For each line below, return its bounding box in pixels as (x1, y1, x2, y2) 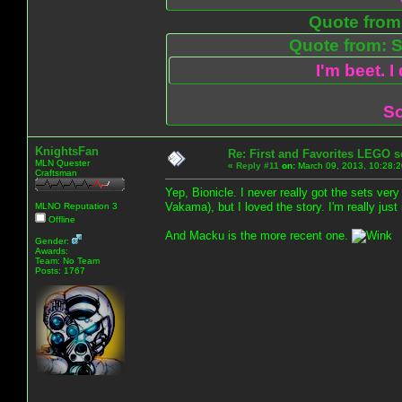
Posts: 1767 (35, 265, 85, 275)
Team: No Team (35, 255, 100, 266)
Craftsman (35, 167, 77, 178)
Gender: (35, 235, 72, 246)
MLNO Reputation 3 (35, 200, 118, 211)
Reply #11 (236, 160, 279, 170)
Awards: (35, 245, 71, 256)
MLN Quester (35, 157, 90, 168)
